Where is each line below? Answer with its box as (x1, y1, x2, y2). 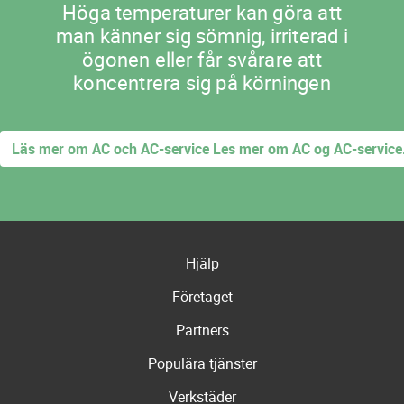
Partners (175, 320, 229, 341)
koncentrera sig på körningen (73, 69, 331, 96)
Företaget (171, 287, 233, 308)
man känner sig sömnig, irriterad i (56, 23, 348, 50)
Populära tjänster (147, 353, 257, 374)
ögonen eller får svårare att (82, 46, 322, 73)
